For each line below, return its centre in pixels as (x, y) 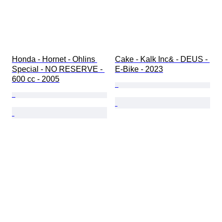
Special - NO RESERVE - (58, 69)
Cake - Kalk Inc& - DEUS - (162, 59)
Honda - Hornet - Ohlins (55, 59)
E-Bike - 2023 (139, 69)
